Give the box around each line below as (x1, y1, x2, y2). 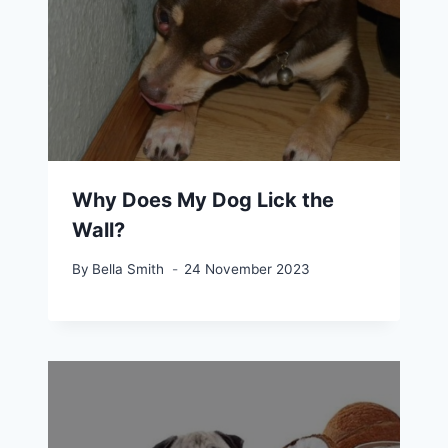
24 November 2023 (184, 260, 311, 277)
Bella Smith (92, 260, 165, 277)
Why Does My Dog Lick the (72, 188, 334, 213)
